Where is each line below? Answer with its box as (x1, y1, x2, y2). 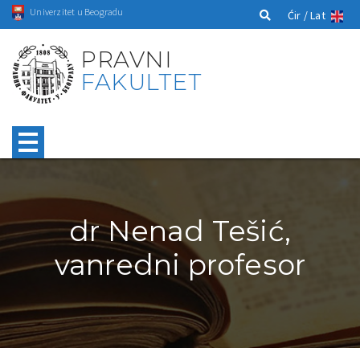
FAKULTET (80, 67, 202, 96)
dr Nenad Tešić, (69, 213, 291, 248)
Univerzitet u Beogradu (30, 5, 124, 18)
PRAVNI (80, 45, 173, 73)
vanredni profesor (54, 247, 306, 282)
